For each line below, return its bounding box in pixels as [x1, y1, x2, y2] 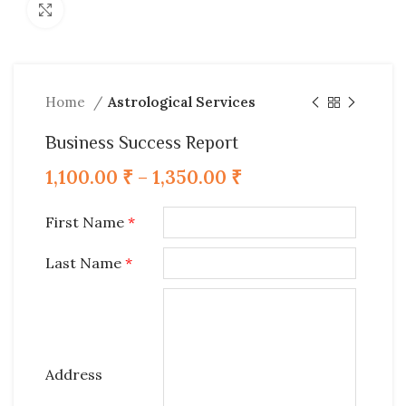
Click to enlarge [63, 2, 156, 17]
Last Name [45, 254, 125, 272]
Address [45, 365, 102, 383]
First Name [45, 213, 128, 231]
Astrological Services [108, 93, 256, 111]
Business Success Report [45, 132, 238, 152]
